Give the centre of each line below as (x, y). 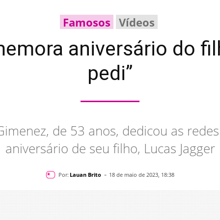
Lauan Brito (85, 174)
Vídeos (137, 22)
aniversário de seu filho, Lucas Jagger (110, 148)
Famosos (87, 22)
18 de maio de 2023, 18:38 (142, 175)
